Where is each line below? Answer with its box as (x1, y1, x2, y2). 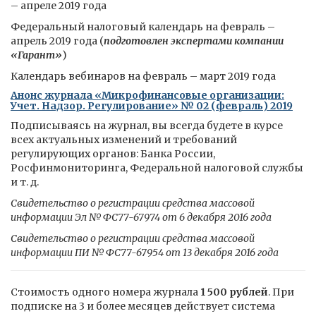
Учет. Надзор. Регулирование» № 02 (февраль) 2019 (11, 99, 293, 112)
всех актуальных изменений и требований (11, 133, 237, 146)
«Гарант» (11, 49, 62, 61)
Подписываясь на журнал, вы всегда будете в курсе (11, 119, 283, 132)
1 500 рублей (200, 286, 268, 298)
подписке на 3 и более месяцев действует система (11, 300, 275, 312)
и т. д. (11, 176, 39, 188)
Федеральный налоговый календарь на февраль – (11, 20, 275, 33)
